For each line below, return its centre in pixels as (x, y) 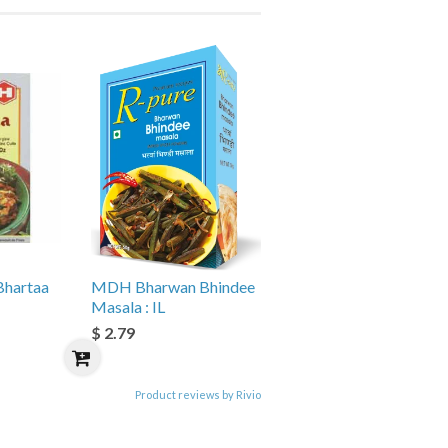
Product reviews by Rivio (198, 394)
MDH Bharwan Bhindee (173, 286)
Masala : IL (128, 306)
